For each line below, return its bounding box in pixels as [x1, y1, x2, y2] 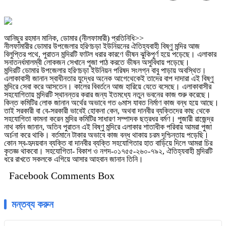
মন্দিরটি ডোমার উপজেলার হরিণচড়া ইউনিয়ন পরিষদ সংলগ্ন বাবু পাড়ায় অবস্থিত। [4, 66, 206, 75]
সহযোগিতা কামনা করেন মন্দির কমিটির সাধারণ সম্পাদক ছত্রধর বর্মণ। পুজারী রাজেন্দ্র [4, 115, 213, 124]
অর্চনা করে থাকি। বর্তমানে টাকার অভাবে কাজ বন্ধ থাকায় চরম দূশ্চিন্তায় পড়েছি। [4, 131, 209, 140]
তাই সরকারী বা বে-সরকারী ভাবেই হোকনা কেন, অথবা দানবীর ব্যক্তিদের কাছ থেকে [4, 106, 210, 116]
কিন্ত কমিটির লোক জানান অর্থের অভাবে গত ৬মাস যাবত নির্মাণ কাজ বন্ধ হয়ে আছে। [4, 98, 219, 107]
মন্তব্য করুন [12, 199, 53, 210]
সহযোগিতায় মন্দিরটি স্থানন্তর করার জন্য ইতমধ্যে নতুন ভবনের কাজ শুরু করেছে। [4, 90, 211, 99]
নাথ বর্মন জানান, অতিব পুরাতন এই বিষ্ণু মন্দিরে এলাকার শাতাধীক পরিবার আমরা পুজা [4, 123, 212, 132]
